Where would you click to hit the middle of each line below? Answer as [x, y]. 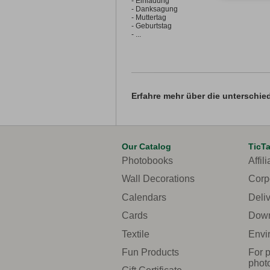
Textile [136, 234]
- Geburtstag [152, 26]
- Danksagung [155, 9]
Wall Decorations [158, 179]
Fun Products [150, 252]
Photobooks [147, 161]
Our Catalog [146, 146]
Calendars [144, 197]
